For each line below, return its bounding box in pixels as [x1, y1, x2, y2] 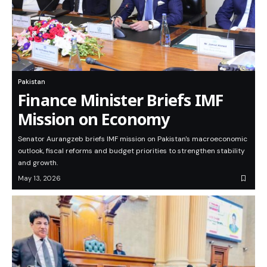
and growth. [18, 158, 58, 168]
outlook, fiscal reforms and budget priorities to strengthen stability [18, 146, 245, 156]
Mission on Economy [18, 108, 170, 131]
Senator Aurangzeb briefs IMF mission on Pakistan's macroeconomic [18, 134, 247, 144]
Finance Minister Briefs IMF [18, 89, 223, 111]
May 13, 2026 [18, 174, 61, 183]
